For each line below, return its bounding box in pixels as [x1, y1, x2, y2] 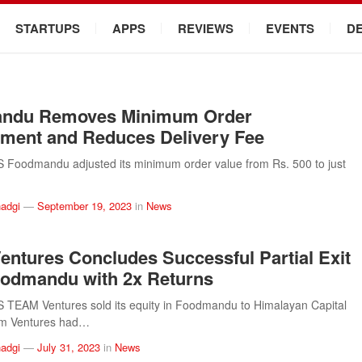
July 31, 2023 [37, 339, 100, 355]
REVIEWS [178, 19, 234, 37]
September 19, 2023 [37, 198, 132, 213]
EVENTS [266, 19, 314, 37]
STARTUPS [15, 19, 80, 37]
